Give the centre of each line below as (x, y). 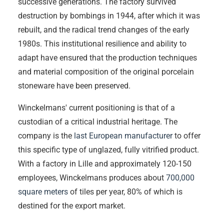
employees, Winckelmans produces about (92, 177)
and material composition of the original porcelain (106, 71)
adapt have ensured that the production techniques (107, 57)
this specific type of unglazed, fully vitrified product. (108, 149)
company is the (46, 135)
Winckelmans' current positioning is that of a (96, 107)
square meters (43, 191)
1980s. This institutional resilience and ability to (102, 43)
